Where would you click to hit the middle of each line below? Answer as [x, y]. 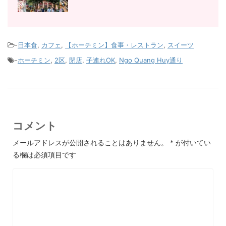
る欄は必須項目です [44, 155]
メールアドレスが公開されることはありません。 [90, 143]
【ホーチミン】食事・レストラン [114, 45]
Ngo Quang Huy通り [151, 60]
